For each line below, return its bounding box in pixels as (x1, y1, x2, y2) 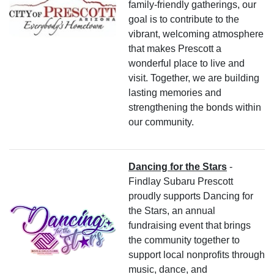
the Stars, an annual (128, 205, 215, 216)
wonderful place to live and (128, 57, 245, 68)
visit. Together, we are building (128, 72, 259, 83)
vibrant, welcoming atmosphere (128, 28, 264, 39)
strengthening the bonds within (128, 102, 261, 113)
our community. (128, 116, 194, 127)
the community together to (128, 234, 240, 245)
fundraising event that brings (128, 220, 251, 231)
